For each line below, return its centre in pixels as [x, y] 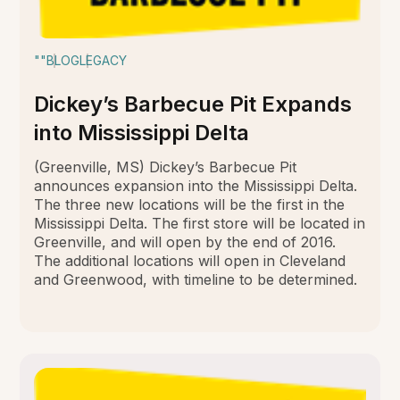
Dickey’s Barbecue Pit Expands [193, 104]
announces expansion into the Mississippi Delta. [196, 185]
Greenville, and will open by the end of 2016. [185, 242]
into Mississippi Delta [142, 132]
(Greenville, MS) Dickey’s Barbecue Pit [166, 167]
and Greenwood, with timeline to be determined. [196, 279]
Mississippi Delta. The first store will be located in [200, 223]
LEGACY [104, 60]
